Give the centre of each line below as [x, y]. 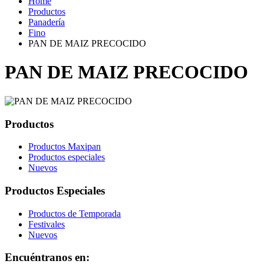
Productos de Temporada [75, 213]
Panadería [47, 22]
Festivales [47, 224]
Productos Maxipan [65, 147]
